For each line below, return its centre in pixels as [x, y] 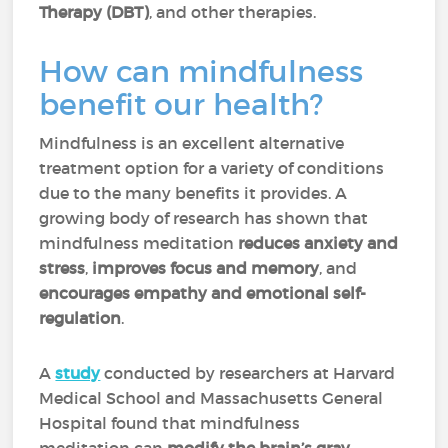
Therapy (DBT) [94, 12]
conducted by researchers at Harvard [248, 373]
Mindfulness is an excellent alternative [192, 143]
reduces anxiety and [318, 243]
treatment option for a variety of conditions [212, 168]
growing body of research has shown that [204, 218]
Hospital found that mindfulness [170, 423]
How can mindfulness [201, 71]
